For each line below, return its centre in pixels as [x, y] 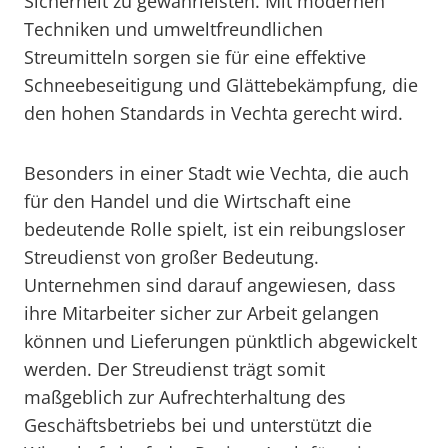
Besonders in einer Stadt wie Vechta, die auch [216, 173]
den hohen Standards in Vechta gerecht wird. [213, 113]
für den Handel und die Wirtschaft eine [187, 201]
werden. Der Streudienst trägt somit [174, 369]
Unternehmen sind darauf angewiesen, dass [210, 285]
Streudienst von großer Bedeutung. [171, 257]
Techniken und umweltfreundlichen [173, 29]
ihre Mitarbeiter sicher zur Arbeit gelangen [201, 313]
